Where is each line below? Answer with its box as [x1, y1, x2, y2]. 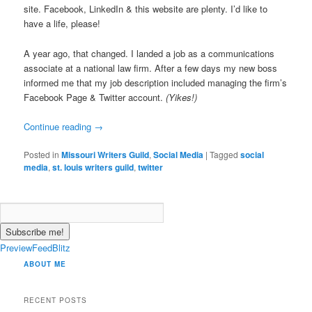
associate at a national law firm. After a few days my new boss [24, 61, 278, 75]
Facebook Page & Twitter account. [24, 90, 166, 104]
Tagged [210, 148, 239, 160]
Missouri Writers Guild [61, 148, 150, 161]
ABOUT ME [24, 259, 67, 270]
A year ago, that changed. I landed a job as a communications [24, 46, 275, 60]
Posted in [24, 148, 60, 160]
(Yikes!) [166, 90, 198, 104]
